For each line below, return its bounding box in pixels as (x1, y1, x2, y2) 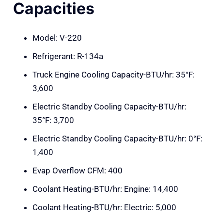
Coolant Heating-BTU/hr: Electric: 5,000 (32, 202, 176, 213)
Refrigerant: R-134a (32, 51, 103, 62)
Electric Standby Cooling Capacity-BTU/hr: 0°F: (32, 134, 202, 144)
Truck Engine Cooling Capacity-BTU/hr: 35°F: (32, 70, 195, 80)
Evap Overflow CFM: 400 (32, 166, 123, 176)
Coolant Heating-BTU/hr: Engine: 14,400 (32, 184, 178, 194)
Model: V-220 (32, 33, 82, 43)
